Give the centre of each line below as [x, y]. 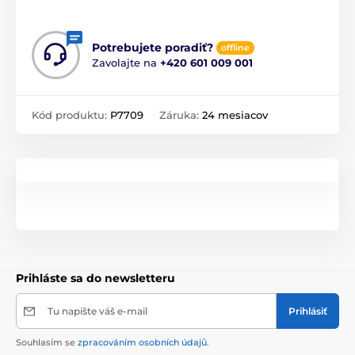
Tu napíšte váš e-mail [97, 311]
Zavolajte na [126, 63]
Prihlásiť [308, 311]
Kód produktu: [71, 115]
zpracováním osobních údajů [142, 343]
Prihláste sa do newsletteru [95, 279]
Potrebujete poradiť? [153, 48]
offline [235, 48]
